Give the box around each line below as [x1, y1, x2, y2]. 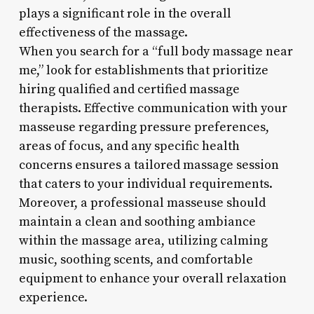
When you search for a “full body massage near [18, 43, 293, 60]
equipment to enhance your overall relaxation [18, 270, 287, 287]
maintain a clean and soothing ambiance [18, 213, 256, 230]
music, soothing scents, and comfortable [18, 251, 253, 268]
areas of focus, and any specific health [18, 137, 240, 154]
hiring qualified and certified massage [18, 81, 240, 97]
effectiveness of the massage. [18, 24, 188, 41]
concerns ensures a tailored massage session [18, 156, 279, 173]
